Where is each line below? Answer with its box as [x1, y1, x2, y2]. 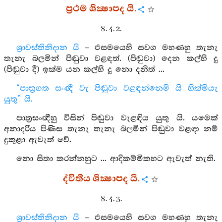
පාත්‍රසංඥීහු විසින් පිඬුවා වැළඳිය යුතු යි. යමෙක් [16, 113, 218, 123]
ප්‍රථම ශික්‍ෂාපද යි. [66, 2, 136, 15]
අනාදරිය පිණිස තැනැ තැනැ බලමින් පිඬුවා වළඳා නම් [4, 124, 218, 134]
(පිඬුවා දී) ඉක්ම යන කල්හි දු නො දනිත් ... [4, 65, 165, 74]
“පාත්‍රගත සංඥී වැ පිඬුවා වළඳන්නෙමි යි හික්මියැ [16, 84, 218, 93]
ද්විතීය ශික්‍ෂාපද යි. [62, 172, 140, 185]
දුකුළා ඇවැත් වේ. [4, 135, 71, 145]
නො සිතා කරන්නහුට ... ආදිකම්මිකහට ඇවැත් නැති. [16, 154, 216, 164]
